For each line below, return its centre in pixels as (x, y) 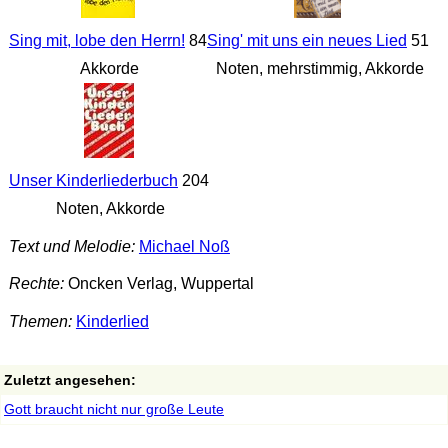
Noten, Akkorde (109, 209)
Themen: (40, 322)
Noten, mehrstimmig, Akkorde (317, 69)
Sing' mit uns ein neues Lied (306, 41)
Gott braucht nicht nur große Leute (114, 409)
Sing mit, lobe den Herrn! (96, 41)
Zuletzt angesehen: (70, 380)
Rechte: (36, 284)
